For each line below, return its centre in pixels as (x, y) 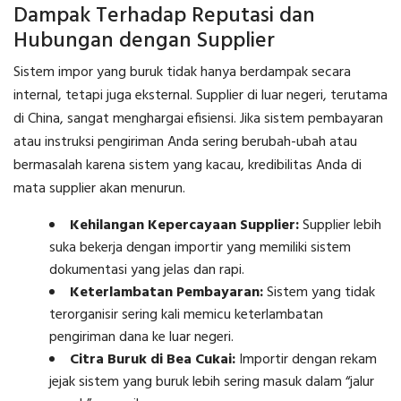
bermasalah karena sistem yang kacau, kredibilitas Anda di (188, 166)
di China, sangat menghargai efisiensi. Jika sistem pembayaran (198, 119)
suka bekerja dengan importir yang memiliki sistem (200, 248)
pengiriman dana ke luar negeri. (141, 338)
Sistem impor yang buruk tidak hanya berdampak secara (182, 73)
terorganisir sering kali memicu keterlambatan (186, 316)
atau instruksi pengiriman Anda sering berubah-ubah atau (185, 143)
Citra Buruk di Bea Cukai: (153, 360)
